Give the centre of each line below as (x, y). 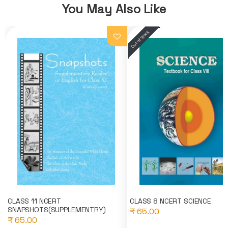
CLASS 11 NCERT (35, 201)
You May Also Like (114, 9)
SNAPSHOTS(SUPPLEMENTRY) (57, 210)
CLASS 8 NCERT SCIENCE (171, 201)
